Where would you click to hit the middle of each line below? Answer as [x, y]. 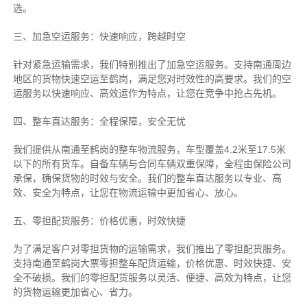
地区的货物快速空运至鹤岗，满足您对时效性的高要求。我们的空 [152, 79]
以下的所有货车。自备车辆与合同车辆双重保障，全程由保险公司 [152, 164]
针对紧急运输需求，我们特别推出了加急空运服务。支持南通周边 [152, 65]
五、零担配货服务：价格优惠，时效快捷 [99, 221]
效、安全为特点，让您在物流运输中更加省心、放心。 [128, 193]
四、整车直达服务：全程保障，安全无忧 [99, 122]
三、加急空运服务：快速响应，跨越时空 [99, 37]
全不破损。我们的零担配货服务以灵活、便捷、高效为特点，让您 [152, 278]
